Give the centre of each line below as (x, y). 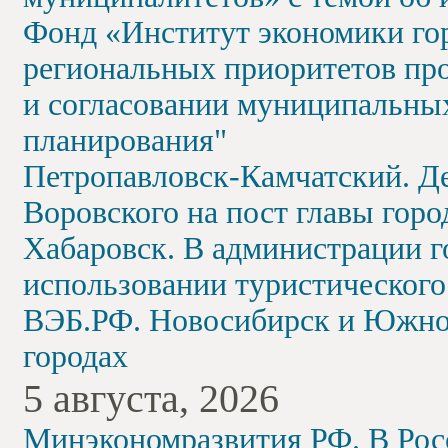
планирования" (125, 140)
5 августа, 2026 (151, 398)
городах (75, 356)
